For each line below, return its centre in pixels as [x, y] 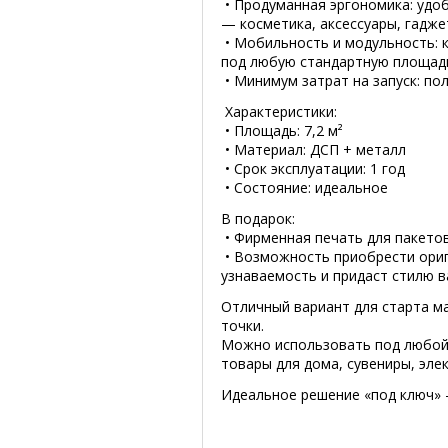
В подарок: [258, 218]
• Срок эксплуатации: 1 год [313, 168]
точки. [242, 325]
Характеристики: [279, 111]
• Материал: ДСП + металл [313, 149]
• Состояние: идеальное [304, 187]
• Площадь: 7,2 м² [282, 130]
